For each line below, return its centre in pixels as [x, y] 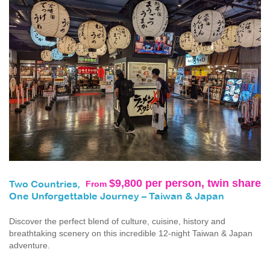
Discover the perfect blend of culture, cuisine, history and [117, 221]
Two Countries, [45, 185]
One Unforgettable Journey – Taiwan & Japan [117, 197]
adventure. [30, 246]
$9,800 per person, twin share [185, 184]
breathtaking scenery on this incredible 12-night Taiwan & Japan [131, 234]
